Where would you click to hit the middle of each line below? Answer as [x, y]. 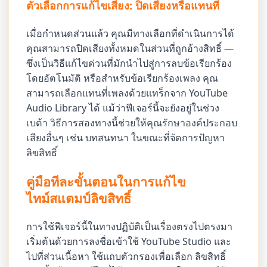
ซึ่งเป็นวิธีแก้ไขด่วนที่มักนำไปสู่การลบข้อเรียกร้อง [129, 63]
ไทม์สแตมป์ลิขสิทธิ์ [79, 198]
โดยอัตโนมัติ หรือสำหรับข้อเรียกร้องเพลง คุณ [122, 78]
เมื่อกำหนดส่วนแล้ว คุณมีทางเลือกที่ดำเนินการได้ [131, 33]
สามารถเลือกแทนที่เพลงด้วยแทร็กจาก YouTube [127, 93]
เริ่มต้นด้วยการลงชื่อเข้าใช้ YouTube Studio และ [129, 242]
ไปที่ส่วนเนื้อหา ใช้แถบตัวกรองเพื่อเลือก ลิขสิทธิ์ [126, 257]
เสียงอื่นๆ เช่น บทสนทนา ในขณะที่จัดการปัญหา [126, 137]
